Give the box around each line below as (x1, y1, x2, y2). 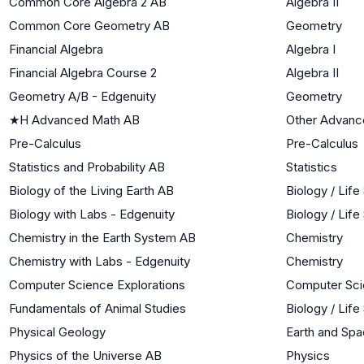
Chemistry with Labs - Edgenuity (9, 253, 190, 269)
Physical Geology (9, 323, 106, 340)
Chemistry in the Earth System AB (9, 229, 196, 245)
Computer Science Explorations (9, 276, 185, 292)
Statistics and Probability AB (9, 158, 165, 175)
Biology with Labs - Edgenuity (9, 206, 175, 222)
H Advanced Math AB (19, 111, 140, 128)
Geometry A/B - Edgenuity (9, 88, 156, 104)
